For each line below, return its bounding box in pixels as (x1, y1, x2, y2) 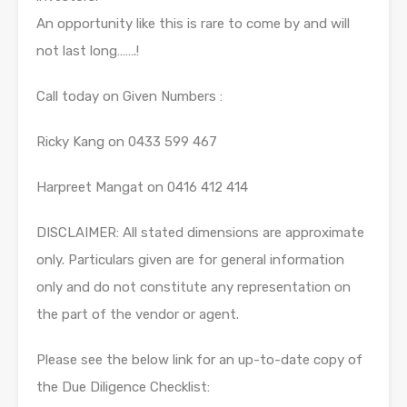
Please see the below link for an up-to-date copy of (36, 351, 362, 368)
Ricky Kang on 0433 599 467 (36, 133, 217, 150)
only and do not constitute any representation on (36, 278, 351, 295)
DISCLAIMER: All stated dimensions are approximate (36, 223, 364, 241)
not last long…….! (36, 42, 139, 59)
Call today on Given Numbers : (36, 87, 223, 104)
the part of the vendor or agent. (36, 305, 239, 323)
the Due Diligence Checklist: (36, 378, 210, 395)
